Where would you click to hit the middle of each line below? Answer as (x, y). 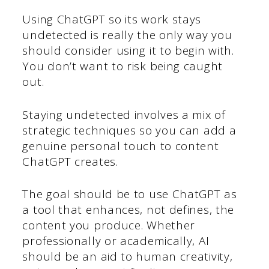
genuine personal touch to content (121, 146)
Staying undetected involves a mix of (124, 114)
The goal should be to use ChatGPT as (130, 194)
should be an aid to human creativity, (128, 257)
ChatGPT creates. (70, 161)
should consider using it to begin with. (128, 51)
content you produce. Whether (109, 225)
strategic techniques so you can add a (129, 130)
